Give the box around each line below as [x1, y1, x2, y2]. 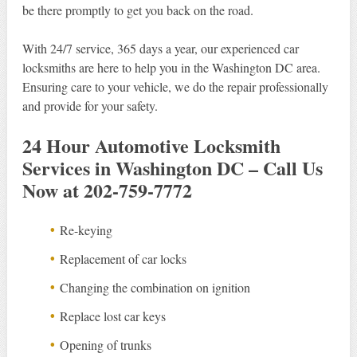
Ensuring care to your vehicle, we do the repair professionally [22, 78, 328, 96]
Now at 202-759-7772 [22, 176, 192, 205]
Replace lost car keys [60, 308, 167, 325]
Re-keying [60, 222, 113, 239]
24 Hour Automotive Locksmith [22, 131, 280, 160]
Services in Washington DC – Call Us [22, 154, 323, 182]
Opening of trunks [60, 336, 152, 354]
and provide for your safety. [22, 97, 158, 115]
